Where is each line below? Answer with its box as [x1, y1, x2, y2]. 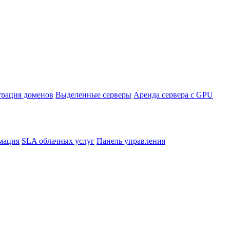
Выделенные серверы [55, 90, 131, 99]
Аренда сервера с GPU [133, 90, 213, 99]
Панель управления [97, 136, 165, 145]
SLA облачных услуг [22, 136, 94, 145]
